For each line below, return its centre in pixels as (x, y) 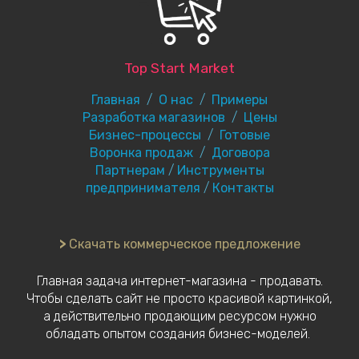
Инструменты (220, 170)
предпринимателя (143, 188)
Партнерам (130, 170)
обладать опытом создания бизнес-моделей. (179, 334)
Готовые (245, 135)
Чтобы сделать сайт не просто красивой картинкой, (179, 298)
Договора (240, 153)
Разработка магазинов (153, 117)
